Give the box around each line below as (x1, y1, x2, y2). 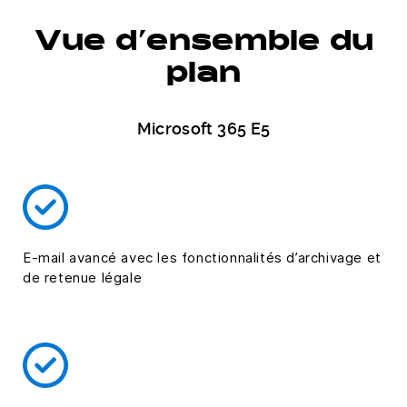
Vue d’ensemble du (34, 29, 373, 57)
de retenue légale (23, 268, 143, 286)
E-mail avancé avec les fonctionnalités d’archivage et (23, 248, 382, 266)
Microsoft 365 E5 (136, 118, 271, 138)
